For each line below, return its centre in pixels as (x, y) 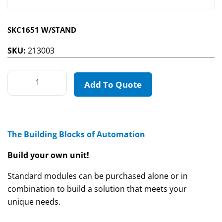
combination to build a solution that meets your (97, 189)
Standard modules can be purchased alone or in (98, 176)
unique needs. (34, 202)
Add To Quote (113, 85)
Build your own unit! (48, 155)
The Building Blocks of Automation (76, 135)
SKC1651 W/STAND (42, 30)
